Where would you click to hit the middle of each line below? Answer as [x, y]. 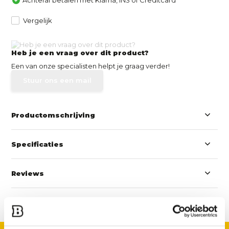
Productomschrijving [53, 115]
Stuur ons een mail [58, 81]
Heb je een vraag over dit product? [80, 53]
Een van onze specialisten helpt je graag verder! [91, 66]
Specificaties [38, 144]
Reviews [28, 174]
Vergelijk [38, 20]
